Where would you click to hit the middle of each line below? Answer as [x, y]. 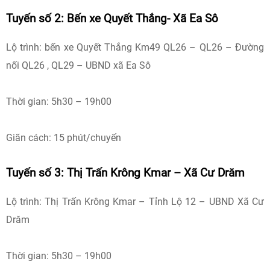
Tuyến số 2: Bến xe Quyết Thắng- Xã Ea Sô [112, 19]
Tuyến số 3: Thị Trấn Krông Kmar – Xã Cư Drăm [125, 173]
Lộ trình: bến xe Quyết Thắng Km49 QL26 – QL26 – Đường [135, 47]
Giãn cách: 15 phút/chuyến [64, 138]
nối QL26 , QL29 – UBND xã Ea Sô [78, 65]
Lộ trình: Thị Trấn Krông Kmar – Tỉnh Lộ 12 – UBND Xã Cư [135, 202]
